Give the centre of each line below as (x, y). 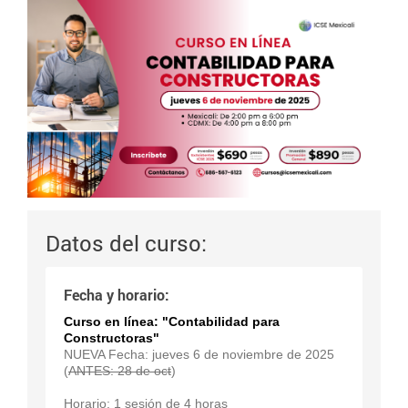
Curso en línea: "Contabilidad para (172, 321)
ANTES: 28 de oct (120, 370)
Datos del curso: (126, 243)
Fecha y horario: (117, 294)
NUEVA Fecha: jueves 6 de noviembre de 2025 (199, 354)
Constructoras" (112, 337)
